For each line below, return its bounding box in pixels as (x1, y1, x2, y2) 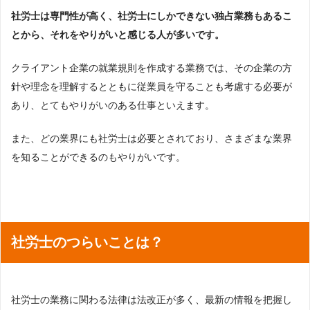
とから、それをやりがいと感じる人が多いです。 (11, 28, 224, 40)
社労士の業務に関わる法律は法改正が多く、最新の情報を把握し (11, 293, 292, 305)
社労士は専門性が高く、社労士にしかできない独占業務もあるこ (11, 10, 292, 21)
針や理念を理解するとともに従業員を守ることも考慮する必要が (11, 80, 292, 92)
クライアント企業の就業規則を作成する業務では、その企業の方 (11, 62, 292, 73)
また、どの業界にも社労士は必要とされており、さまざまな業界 (11, 132, 292, 144)
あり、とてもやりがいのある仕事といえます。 (11, 99, 215, 111)
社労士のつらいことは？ (11, 234, 163, 250)
